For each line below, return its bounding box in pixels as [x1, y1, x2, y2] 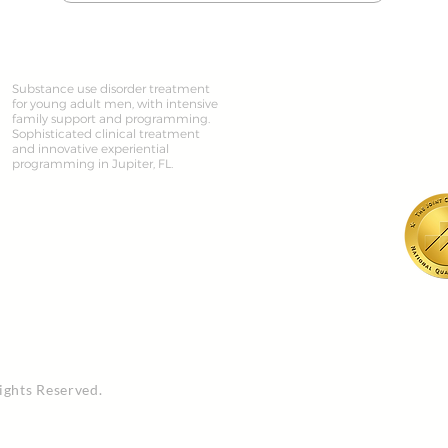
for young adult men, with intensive [12, 95, 218, 111]
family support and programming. [12, 110, 210, 126]
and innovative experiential [12, 140, 169, 156]
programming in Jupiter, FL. [12, 155, 176, 171]
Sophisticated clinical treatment [12, 125, 200, 141]
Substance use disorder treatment [12, 80, 210, 96]
